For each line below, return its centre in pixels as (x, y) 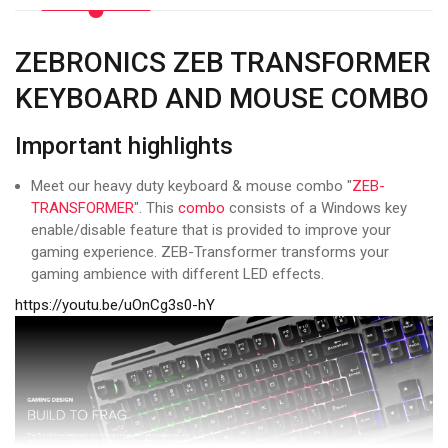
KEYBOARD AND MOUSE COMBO (222, 98)
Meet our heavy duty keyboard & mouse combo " (191, 185)
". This (156, 207)
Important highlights (124, 145)
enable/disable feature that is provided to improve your (211, 229)
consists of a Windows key (316, 207)
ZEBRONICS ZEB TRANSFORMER (223, 62)
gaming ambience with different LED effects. (177, 273)
